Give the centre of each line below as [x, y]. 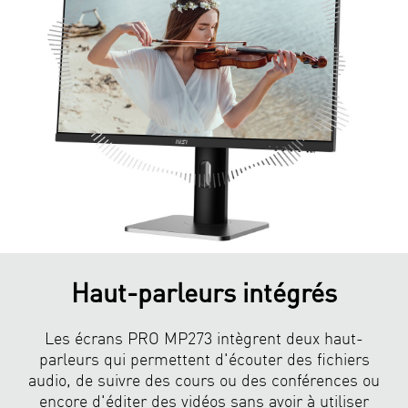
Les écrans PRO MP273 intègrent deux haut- [204, 337]
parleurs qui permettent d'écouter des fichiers [204, 358]
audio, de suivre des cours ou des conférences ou [204, 379]
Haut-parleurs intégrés [204, 291]
